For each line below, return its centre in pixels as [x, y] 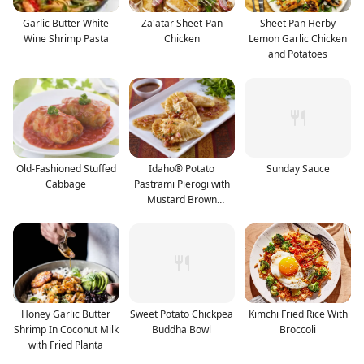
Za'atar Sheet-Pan [182, 23]
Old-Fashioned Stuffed [66, 168]
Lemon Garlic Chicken [298, 38]
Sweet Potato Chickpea [182, 314]
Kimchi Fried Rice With [298, 314]
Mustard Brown [182, 199]
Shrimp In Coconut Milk [66, 329]
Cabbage [66, 184]
